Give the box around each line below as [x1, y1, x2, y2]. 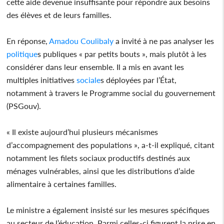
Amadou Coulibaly [47, 35, 114, 45]
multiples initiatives [6, 74, 75, 84]
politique [6, 48, 38, 58]
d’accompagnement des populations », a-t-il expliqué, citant [6, 139, 215, 149]
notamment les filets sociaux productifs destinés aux [6, 152, 190, 162]
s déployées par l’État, [100, 74, 177, 84]
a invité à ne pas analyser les [113, 35, 214, 45]
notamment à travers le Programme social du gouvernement [6, 87, 216, 97]
